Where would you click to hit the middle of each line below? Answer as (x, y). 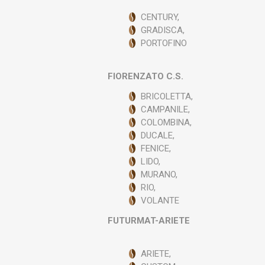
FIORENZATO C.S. (146, 76)
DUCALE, (158, 135)
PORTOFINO (164, 43)
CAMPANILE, (166, 109)
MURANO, (159, 174)
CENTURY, (160, 17)
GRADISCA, (163, 30)
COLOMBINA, (167, 122)
